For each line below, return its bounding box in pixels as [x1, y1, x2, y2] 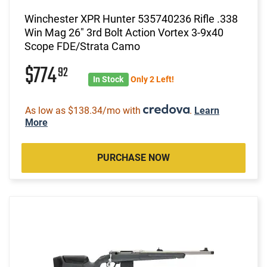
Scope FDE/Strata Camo [24, 39, 140, 52]
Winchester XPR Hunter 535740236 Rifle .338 [24, 12, 238, 25]
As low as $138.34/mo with [25, 104, 143, 116]
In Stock [93, 74, 124, 84]
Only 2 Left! [130, 74, 174, 84]
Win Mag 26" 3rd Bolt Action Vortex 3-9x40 [24, 26, 223, 39]
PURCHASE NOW [97, 151, 170, 163]
